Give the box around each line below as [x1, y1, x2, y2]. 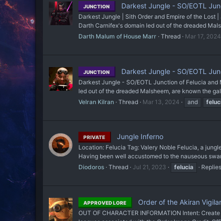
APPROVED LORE [83, 200, 126, 206]
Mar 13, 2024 [143, 98, 180, 106]
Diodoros [78, 163, 104, 171]
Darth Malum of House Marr [78, 33, 156, 40]
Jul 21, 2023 [133, 163, 166, 171]
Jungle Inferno [115, 132, 163, 141]
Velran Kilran [78, 98, 114, 106]
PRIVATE [83, 134, 105, 141]
